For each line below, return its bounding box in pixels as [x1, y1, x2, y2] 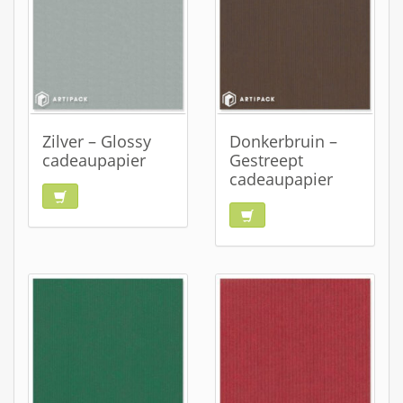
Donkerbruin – [229, 130, 337, 152]
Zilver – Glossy [42, 130, 151, 152]
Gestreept [229, 149, 303, 171]
